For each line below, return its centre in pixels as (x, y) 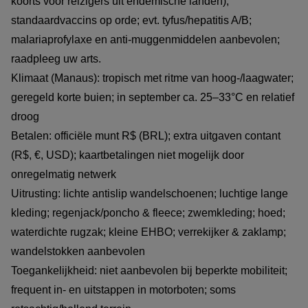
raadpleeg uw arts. (56, 58)
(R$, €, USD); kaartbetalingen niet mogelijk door (128, 155)
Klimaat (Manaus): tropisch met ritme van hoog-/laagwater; (152, 78)
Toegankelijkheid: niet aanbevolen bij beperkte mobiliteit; (149, 270)
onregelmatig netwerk (64, 174)
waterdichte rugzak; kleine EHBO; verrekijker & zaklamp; (148, 232)
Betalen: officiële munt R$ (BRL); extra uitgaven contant (146, 135)
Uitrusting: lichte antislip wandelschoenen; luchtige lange (150, 193)
